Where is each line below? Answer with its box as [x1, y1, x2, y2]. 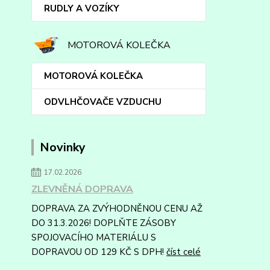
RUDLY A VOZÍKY [44, 2, 119, 14]
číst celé [166, 246, 201, 259]
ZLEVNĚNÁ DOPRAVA [31, 183, 133, 196]
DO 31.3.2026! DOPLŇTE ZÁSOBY [31, 217, 176, 230]
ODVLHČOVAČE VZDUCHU [44, 96, 162, 108]
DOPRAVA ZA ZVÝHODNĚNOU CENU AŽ [31, 202, 202, 215]
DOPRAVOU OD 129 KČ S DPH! [31, 246, 166, 259]
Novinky [40, 139, 86, 156]
